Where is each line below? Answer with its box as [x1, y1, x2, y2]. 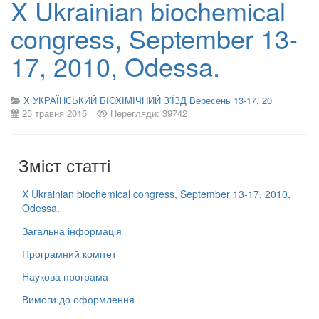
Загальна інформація [22, 224, 122, 238]
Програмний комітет [22, 246, 116, 261]
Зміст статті [19, 152, 110, 177]
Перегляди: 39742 [110, 106, 187, 120]
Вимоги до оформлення [22, 292, 135, 306]
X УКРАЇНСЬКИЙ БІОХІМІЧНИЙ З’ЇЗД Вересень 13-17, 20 [23, 93, 272, 107]
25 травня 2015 [22, 106, 87, 120]
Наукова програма [22, 269, 108, 283]
